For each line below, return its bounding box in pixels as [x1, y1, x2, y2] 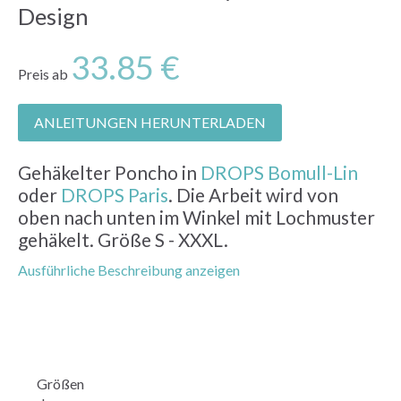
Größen [37, 374, 84, 392]
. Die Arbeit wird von [168, 183, 338, 206]
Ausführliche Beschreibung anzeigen [18, 260, 240, 278]
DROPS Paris [61, 183, 168, 206]
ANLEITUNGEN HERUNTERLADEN [34, 113, 266, 131]
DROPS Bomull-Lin [200, 160, 358, 183]
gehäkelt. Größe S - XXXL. [18, 227, 228, 251]
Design [18, 2, 89, 30]
